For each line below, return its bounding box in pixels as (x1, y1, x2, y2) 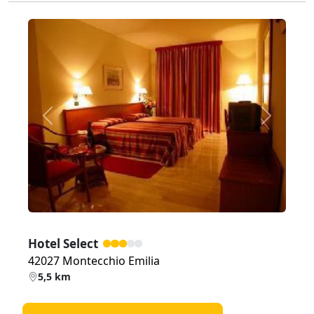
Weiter (265, 115, 301, 131)
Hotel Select (28, 235, 98, 252)
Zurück (46, 115, 84, 131)
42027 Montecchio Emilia (28, 253, 160, 269)
